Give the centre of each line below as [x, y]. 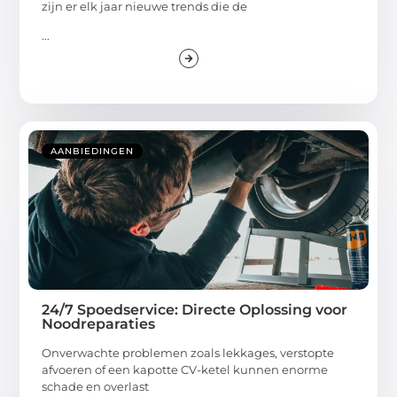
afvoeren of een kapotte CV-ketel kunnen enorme [185, 369]
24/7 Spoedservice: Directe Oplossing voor [195, 309]
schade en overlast [96, 386]
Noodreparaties [99, 323]
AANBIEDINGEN [93, 151]
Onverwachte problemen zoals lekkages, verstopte [188, 352]
